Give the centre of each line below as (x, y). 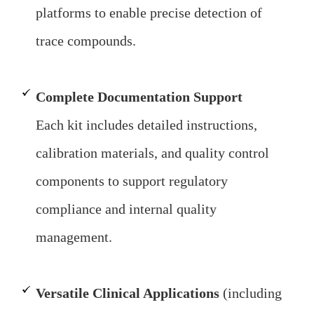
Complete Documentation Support (139, 97)
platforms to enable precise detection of (149, 12)
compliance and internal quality (127, 209)
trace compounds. (86, 40)
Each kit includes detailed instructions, (147, 125)
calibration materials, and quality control (153, 153)
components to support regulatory (132, 181)
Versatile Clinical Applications (128, 293)
